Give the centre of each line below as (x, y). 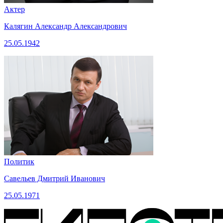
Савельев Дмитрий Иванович (55, 179)
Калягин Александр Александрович (65, 26)
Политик (19, 162)
